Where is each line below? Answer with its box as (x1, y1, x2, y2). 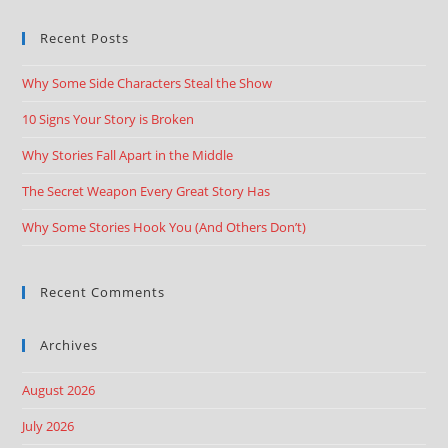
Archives (40, 336, 99, 354)
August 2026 (22, 381, 96, 399)
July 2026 (22, 417, 75, 435)
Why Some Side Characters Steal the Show (22, 74, 273, 92)
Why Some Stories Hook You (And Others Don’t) (22, 218, 307, 236)
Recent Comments (40, 283, 166, 301)
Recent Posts (40, 29, 130, 47)
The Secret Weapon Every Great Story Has (22, 182, 271, 200)
